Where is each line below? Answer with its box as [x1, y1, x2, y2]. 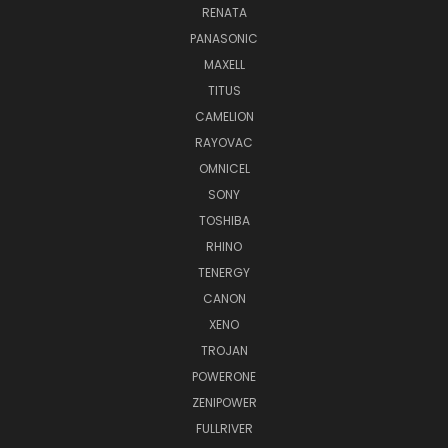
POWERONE [192, 367, 256, 385]
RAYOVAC [195, 133, 253, 151]
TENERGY [198, 263, 250, 281]
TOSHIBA [198, 211, 250, 229]
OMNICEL [198, 159, 250, 177]
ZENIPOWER [191, 393, 257, 411]
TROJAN [200, 341, 248, 359]
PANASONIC [190, 29, 258, 47]
